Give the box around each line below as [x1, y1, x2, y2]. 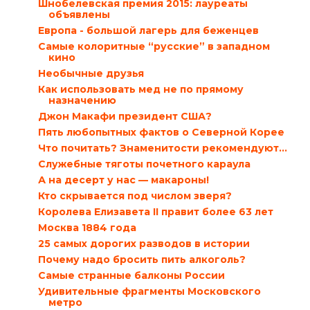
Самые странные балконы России [37, 269, 225, 282]
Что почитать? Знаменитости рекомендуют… [37, 142, 287, 155]
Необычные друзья [37, 67, 144, 80]
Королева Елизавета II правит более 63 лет [37, 206, 273, 219]
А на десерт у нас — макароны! [37, 174, 209, 187]
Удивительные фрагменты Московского [37, 285, 261, 298]
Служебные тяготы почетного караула [37, 158, 250, 171]
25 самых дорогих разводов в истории [37, 237, 250, 250]
